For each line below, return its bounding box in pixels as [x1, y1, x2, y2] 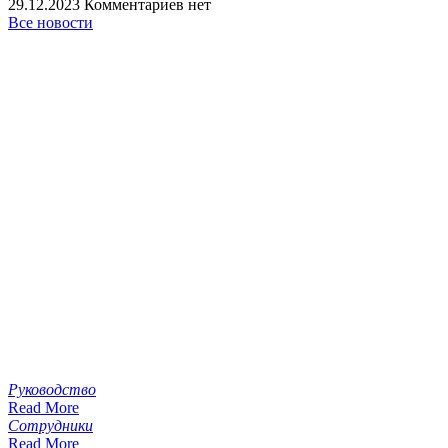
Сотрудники [8, 416, 93, 434]
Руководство [8, 380, 96, 398]
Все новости [8, 13, 93, 31]
